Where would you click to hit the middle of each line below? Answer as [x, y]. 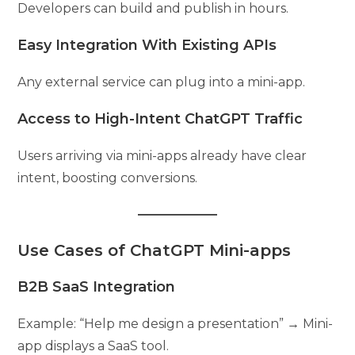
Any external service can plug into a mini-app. [162, 82]
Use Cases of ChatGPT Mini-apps [155, 250]
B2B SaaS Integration [97, 286]
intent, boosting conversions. [108, 177]
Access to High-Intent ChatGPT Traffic [160, 118]
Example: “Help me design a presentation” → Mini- [176, 323]
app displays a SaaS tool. [94, 345]
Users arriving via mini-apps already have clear [162, 155]
